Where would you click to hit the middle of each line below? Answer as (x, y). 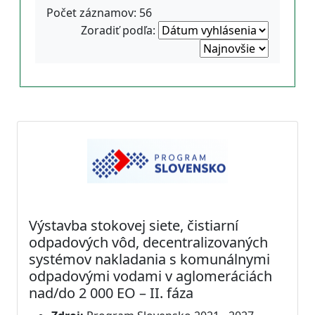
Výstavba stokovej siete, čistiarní (134, 225)
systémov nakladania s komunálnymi (149, 259)
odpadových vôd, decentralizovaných (148, 242)
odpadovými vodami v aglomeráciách (150, 276)
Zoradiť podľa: (118, 30)
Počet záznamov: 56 (99, 12)
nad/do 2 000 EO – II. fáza (111, 292)
